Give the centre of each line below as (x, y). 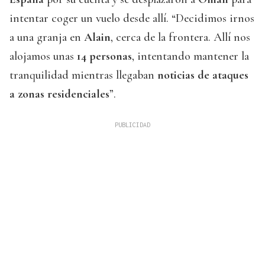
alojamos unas (43, 56)
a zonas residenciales (59, 94)
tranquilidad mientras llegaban (83, 75)
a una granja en (47, 38)
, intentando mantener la (190, 56)
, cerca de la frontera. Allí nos (180, 38)
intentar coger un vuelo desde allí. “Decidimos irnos (132, 19)
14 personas (104, 56)
